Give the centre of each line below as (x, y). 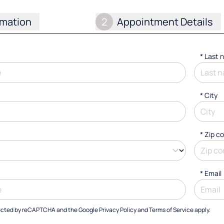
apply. (202, 210)
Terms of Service (171, 210)
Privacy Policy (118, 210)
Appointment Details (165, 21)
